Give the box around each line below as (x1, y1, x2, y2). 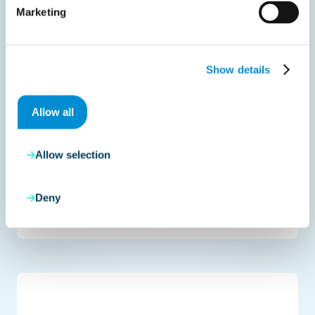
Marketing (16, 6, 66, 18)
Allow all (31, 105, 74, 118)
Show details (206, 63, 271, 75)
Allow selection (35, 148, 110, 160)
